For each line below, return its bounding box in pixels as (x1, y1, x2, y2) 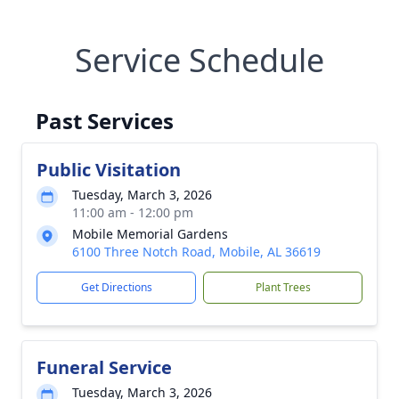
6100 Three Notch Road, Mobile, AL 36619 (72, 243, 321, 260)
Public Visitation (37, 158, 181, 182)
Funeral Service (37, 355, 172, 379)
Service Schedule (75, 38, 324, 82)
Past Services (36, 106, 174, 135)
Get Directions (80, 280, 152, 295)
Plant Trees (255, 280, 311, 295)
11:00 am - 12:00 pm (72, 204, 193, 221)
